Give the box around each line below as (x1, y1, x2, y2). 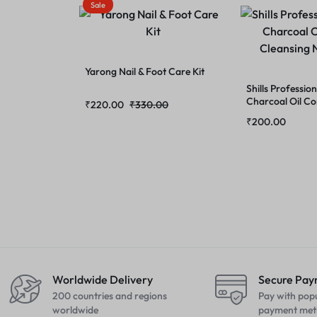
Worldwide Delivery (52, 272, 153, 287)
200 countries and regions (52, 289, 167, 302)
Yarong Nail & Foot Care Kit (85, 65, 204, 78)
